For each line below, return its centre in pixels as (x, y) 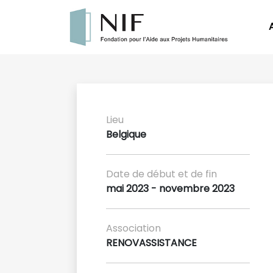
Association (133, 228)
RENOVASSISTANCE (151, 243)
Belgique (126, 134)
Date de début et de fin (161, 174)
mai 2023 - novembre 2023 (170, 188)
